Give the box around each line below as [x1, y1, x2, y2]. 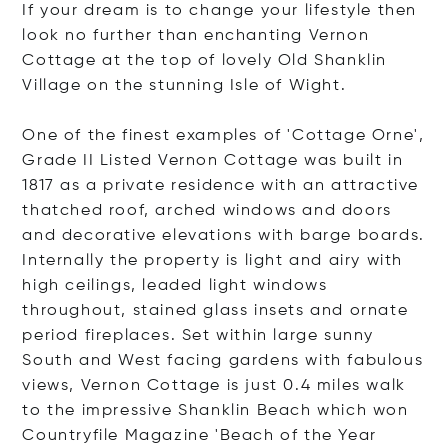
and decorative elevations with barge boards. [22, 228, 425, 244]
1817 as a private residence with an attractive [22, 178, 420, 194]
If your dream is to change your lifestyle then [22, 3, 418, 19]
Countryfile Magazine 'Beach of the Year [22, 428, 377, 444]
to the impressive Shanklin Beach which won [22, 403, 409, 419]
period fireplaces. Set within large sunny [22, 328, 375, 344]
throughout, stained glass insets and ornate [22, 303, 409, 319]
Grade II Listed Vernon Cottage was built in [22, 153, 404, 169]
